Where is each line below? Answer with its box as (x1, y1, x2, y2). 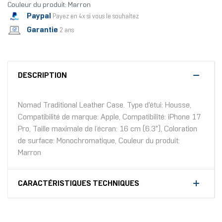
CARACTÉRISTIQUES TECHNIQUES (18, 180, 139, 188)
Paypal (27, 12, 51, 20)
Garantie (27, 26, 58, 34)
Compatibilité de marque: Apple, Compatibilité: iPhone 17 (18, 113, 201, 121)
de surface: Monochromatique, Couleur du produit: (18, 137, 180, 145)
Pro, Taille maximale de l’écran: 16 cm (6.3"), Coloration (18, 125, 197, 133)
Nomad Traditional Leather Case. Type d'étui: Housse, (18, 102, 191, 110)
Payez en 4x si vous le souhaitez (53, 13, 139, 20)
